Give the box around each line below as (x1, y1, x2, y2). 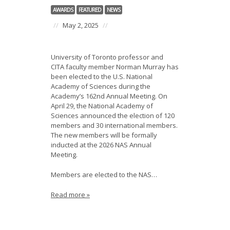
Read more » (51, 190, 90, 199)
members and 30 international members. (51, 121, 178, 130)
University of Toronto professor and (51, 52, 163, 62)
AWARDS (53, 6, 73, 13)
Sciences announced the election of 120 (51, 111, 175, 120)
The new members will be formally (51, 130, 157, 140)
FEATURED (79, 6, 101, 13)
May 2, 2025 (63, 21, 99, 30)
